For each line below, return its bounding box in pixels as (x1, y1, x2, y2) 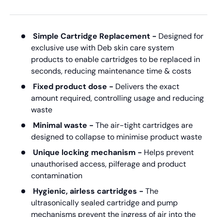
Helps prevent (142, 147, 194, 157)
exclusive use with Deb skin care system (31, 42, 174, 53)
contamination (31, 170, 82, 181)
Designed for (158, 31, 203, 41)
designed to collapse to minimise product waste (31, 131, 202, 142)
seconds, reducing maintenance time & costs (31, 65, 191, 76)
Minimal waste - (33, 120, 95, 130)
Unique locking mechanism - (33, 147, 142, 157)
